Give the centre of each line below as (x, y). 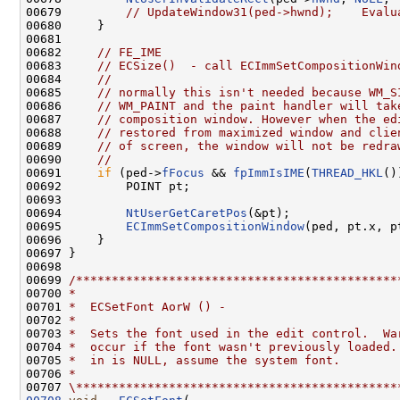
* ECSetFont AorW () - (147, 306)
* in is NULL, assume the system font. (204, 360)
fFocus (183, 172)
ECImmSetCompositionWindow (215, 226)
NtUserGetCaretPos (187, 212)
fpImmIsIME (269, 172)
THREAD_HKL (347, 172)
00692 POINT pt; (108, 186)
